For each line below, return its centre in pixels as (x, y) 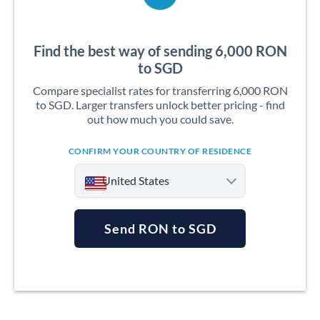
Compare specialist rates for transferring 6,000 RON (160, 90)
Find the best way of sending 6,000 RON (160, 51)
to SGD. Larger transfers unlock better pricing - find (160, 105)
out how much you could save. (160, 119)
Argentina (121, 265)
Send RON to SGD (160, 229)
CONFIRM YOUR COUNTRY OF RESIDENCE (160, 151)
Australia (120, 294)
